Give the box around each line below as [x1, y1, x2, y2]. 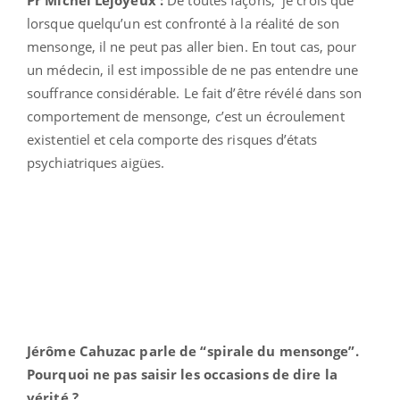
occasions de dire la [203, 364, 337, 383]
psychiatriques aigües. [27, 153, 165, 171]
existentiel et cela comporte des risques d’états [27, 129, 317, 148]
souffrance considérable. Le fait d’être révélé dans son [27, 83, 362, 102]
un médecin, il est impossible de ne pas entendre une [27, 60, 359, 79]
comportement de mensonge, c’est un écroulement [27, 106, 345, 125]
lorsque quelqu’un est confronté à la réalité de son [27, 13, 340, 32]
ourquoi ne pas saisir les [35, 364, 204, 383]
